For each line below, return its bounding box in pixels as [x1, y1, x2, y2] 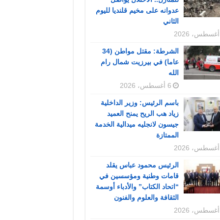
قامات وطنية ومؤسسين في [99, 172, 179, 180]
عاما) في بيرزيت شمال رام [100, 58, 179, 66]
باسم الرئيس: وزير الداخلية [100, 99, 179, 107]
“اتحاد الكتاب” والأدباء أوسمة [95, 183, 179, 191]
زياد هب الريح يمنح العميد [107, 110, 179, 118]
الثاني [163, 17, 179, 26]
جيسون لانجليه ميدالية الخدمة [94, 120, 179, 129]
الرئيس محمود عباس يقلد [106, 161, 179, 169]
